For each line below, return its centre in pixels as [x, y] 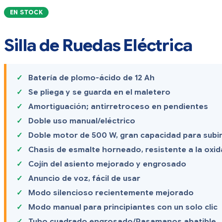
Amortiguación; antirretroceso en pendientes [118, 107]
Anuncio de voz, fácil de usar [84, 179]
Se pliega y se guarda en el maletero [99, 92]
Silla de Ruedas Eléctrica [98, 46]
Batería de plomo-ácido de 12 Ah [91, 78]
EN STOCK [27, 12]
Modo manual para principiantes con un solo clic [123, 207]
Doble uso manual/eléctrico [82, 121]
